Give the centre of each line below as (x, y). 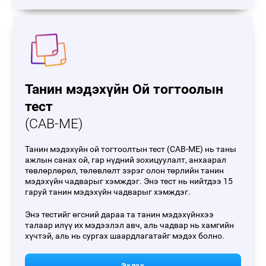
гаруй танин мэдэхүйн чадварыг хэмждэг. (108, 192)
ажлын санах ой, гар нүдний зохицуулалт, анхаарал (126, 160)
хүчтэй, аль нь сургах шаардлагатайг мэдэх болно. (125, 236)
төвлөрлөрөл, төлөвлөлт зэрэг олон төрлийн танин (125, 171)
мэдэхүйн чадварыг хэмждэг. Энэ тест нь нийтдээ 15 (129, 181)
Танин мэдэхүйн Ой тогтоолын (124, 89)
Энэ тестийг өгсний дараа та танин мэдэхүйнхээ (120, 215)
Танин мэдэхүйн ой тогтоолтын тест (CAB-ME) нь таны (131, 149)
